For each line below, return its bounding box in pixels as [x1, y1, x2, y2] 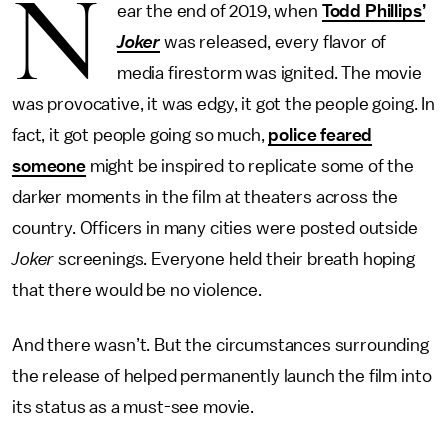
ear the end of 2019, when [116, 2, 322, 20]
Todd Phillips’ [321, 2, 426, 20]
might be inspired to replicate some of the [85, 157, 415, 175]
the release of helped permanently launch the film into [12, 367, 432, 385]
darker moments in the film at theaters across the [12, 188, 399, 206]
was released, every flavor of [160, 33, 387, 51]
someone [12, 157, 86, 175]
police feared [268, 126, 373, 144]
